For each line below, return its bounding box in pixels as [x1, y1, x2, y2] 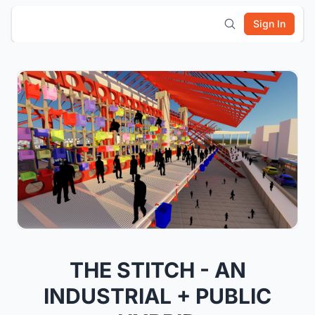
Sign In [253, 18, 285, 30]
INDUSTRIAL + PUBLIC [44, 283, 271, 309]
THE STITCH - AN [69, 257, 246, 283]
